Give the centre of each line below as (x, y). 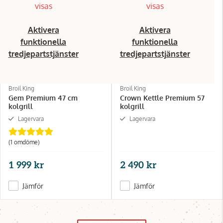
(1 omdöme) (24, 142)
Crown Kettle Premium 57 (162, 98)
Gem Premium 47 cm (43, 98)
